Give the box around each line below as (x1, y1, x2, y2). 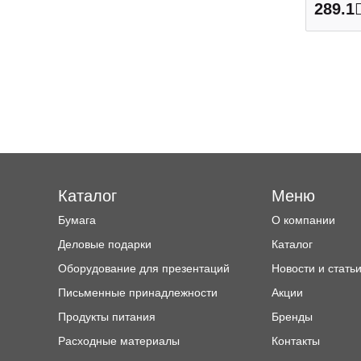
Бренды (271, 310, 313, 323)
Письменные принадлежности (58, 286, 218, 299)
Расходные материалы (58, 334, 180, 347)
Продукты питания (58, 310, 156, 323)
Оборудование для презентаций (58, 262, 230, 275)
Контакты (271, 334, 320, 347)
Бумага (58, 214, 96, 226)
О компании (271, 214, 335, 226)
